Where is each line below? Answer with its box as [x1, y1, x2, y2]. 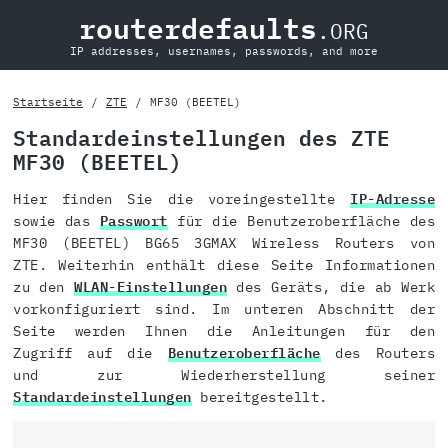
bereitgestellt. [191, 388, 328, 407]
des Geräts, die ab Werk [227, 278, 436, 297]
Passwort [99, 212, 168, 231]
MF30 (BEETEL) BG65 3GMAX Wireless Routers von [13, 234, 435, 253]
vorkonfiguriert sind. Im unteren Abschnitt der [13, 300, 435, 319]
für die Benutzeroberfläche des [167, 212, 436, 231]
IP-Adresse [350, 190, 435, 209]
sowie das [13, 212, 100, 231]
